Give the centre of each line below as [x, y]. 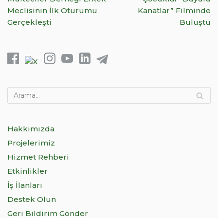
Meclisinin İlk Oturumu [52, 11]
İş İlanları [25, 185]
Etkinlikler [27, 171]
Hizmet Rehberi [38, 157]
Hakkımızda [31, 129]
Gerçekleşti [29, 22]
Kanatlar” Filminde [174, 11]
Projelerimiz [31, 143]
